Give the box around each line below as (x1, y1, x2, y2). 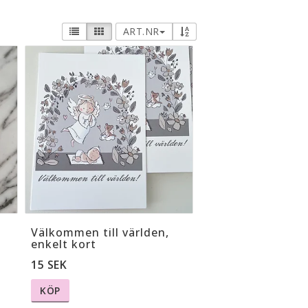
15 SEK (31, 257, 67, 273)
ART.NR (122, 24, 159, 38)
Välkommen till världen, (31, 225, 169, 241)
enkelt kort (31, 236, 96, 252)
